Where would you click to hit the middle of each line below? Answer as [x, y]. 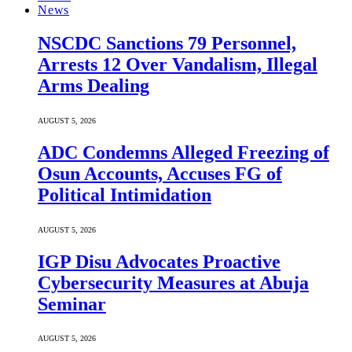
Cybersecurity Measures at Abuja [173, 282]
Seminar [72, 304]
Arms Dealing [93, 85]
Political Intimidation [125, 194]
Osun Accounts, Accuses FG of [160, 173]
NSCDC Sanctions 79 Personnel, [167, 43]
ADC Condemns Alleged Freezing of [183, 152]
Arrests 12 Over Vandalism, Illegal [178, 64]
